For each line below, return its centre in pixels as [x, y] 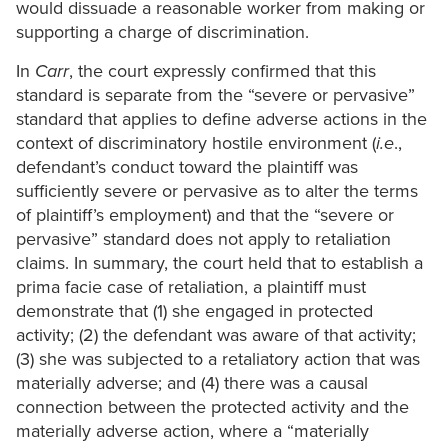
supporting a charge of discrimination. [162, 32]
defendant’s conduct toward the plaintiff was [187, 167]
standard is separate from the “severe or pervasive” [215, 95]
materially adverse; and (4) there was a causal [192, 383]
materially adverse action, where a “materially [192, 431]
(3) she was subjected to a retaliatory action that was [218, 359]
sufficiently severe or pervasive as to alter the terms [217, 191]
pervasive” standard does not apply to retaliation [203, 239]
